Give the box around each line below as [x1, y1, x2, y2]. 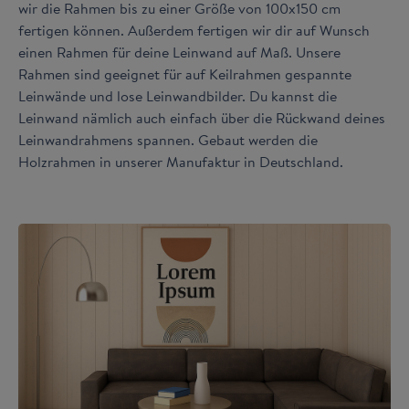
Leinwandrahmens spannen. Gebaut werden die [18, 128, 318, 151]
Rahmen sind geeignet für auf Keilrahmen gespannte [18, 62, 351, 85]
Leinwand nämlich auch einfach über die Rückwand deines [18, 106, 385, 129]
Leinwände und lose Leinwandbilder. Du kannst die [18, 84, 337, 107]
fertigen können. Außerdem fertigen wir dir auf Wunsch [18, 18, 370, 41]
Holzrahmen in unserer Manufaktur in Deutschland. [18, 150, 343, 173]
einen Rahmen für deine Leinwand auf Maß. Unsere [18, 40, 341, 63]
